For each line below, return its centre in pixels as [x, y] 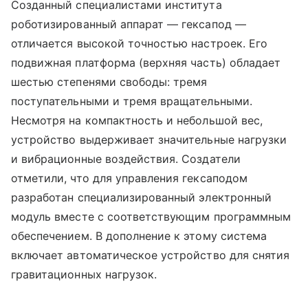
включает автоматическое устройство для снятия [151, 255]
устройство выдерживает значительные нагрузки [149, 140]
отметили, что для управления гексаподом [129, 178]
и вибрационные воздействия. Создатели [126, 159]
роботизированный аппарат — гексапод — [129, 24]
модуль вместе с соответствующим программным [151, 217]
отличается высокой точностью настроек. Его [140, 44]
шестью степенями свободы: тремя [109, 82]
